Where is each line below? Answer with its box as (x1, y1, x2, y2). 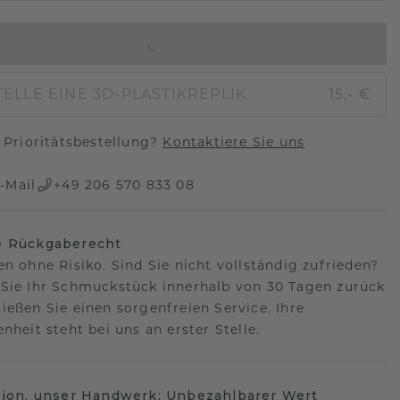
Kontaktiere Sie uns (162, 134, 305, 150)
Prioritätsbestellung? (3, 134, 163, 150)
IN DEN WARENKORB (55, 35, 231, 52)
